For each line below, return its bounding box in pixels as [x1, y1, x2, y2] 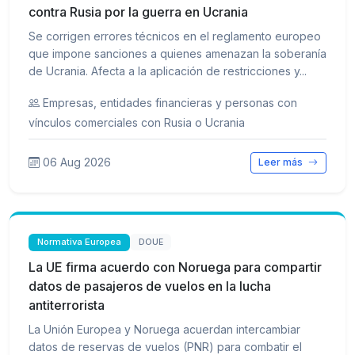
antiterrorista [29, 296, 105, 313]
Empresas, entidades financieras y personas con [43, 96, 297, 110]
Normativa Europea [37, 236, 122, 248]
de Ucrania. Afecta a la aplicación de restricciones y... [29, 64, 307, 78]
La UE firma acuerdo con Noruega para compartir [29, 258, 322, 275]
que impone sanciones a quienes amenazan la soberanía [29, 47, 326, 61]
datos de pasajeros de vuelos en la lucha [29, 277, 271, 294]
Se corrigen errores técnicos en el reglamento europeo [29, 29, 321, 44]
